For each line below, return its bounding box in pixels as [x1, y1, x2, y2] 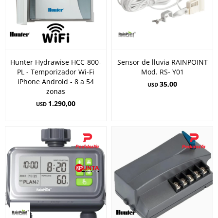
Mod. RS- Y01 [141, 67, 184, 76]
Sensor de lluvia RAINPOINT [117, 57, 208, 67]
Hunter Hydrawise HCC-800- [10, 57, 101, 67]
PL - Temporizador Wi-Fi [17, 67, 94, 76]
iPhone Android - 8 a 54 [18, 77, 94, 86]
